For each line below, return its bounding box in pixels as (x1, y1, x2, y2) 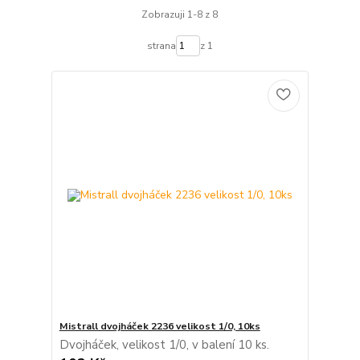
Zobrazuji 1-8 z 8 (141, 8, 219, 22)
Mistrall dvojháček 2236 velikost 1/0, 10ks (59, 319, 260, 333)
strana (146, 39, 176, 52)
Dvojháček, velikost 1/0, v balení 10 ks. (59, 336, 269, 353)
